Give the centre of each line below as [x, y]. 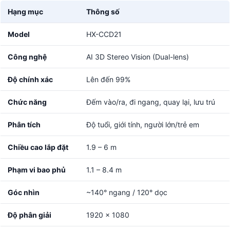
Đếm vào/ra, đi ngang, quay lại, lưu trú [151, 102]
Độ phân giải [30, 215]
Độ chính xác [30, 80]
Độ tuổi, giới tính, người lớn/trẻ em [143, 125]
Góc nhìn [24, 193]
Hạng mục [25, 12]
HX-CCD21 [104, 34]
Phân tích [24, 125]
